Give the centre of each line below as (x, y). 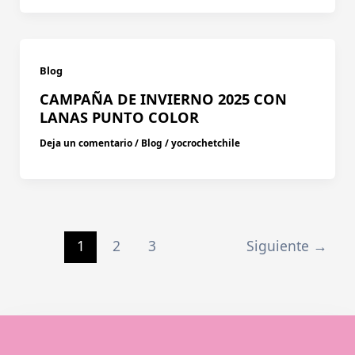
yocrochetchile (205, 143)
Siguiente (279, 245)
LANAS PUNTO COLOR (119, 117)
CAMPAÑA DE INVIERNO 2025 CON (163, 99)
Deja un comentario (86, 143)
